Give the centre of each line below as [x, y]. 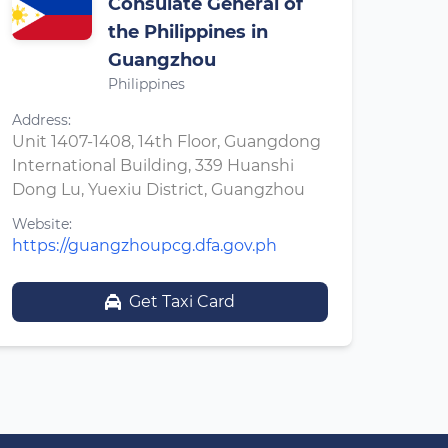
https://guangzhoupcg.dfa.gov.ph [144, 245]
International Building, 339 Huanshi [153, 165]
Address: [41, 120]
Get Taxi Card [182, 301]
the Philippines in [188, 32]
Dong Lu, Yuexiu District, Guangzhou [158, 189]
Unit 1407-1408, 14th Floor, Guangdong [166, 141]
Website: [42, 224]
